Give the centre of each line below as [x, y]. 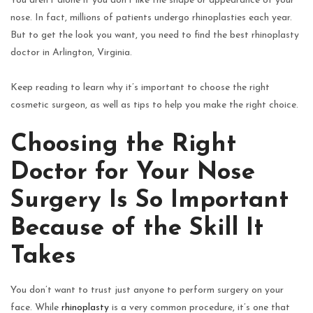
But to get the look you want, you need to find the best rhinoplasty [155, 35]
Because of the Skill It [137, 228]
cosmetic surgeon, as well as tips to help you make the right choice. [154, 105]
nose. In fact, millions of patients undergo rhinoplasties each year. [151, 17]
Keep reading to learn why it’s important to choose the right [140, 87]
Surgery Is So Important [150, 201]
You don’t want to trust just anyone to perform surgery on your [147, 290]
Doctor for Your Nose [133, 173]
